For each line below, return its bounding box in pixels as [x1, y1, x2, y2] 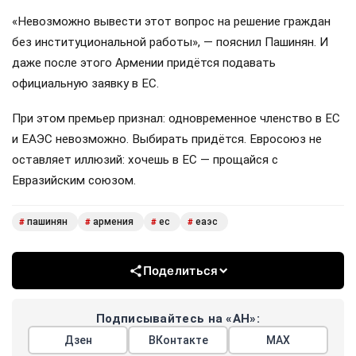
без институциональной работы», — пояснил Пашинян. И [12, 34, 328, 49]
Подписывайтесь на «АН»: [96, 311, 260, 327]
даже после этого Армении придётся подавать [12, 55, 276, 70]
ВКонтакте [148, 334, 208, 347]
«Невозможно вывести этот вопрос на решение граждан [12, 14, 331, 29]
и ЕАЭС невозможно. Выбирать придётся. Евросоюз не [12, 131, 322, 146]
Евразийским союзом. [12, 172, 136, 188]
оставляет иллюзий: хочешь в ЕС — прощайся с [12, 152, 278, 167]
